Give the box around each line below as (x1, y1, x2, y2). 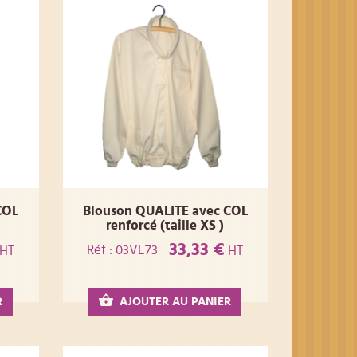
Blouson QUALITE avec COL (82, 204, 248, 218)
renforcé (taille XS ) (106, 218, 225, 232)
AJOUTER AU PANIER (120, 296, 232, 308)
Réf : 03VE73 (87, 242, 159, 257)
